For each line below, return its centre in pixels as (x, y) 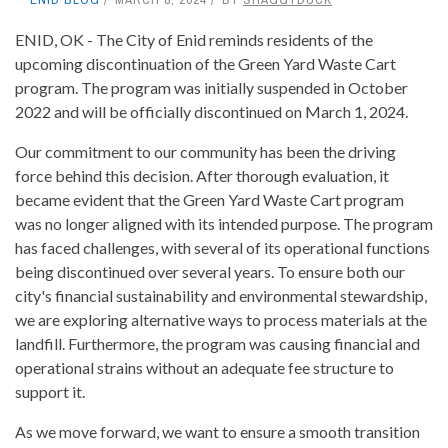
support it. (50, 392)
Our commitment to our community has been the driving (205, 152)
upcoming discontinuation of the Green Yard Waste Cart (205, 64)
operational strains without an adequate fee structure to (204, 368)
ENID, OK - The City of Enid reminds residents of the (194, 40)
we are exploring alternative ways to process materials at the (221, 320)
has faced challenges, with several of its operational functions (222, 248)
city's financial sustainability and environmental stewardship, (221, 296)
